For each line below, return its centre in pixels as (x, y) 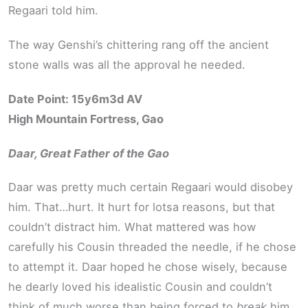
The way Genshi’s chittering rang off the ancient (139, 44)
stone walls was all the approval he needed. (127, 64)
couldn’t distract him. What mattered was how (132, 227)
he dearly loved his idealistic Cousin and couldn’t (140, 287)
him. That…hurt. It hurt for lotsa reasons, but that (142, 207)
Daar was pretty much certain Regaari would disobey (151, 187)
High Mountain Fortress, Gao (86, 119)
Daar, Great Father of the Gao (89, 153)
